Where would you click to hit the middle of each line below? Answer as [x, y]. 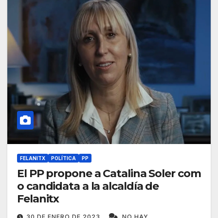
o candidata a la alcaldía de [88, 186]
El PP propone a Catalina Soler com [109, 174]
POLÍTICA [64, 158]
